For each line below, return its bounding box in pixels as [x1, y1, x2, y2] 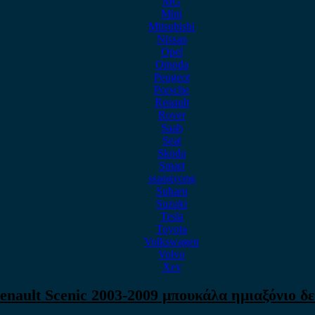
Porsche [154, 84, 189, 96]
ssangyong [148, 172, 195, 184]
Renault [154, 96, 189, 108]
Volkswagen [144, 236, 199, 247]
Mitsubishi [148, 20, 195, 32]
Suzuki [156, 198, 187, 210]
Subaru [155, 185, 188, 197]
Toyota [156, 223, 187, 235]
